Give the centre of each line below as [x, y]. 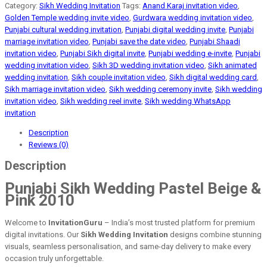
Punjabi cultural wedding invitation [63, 29]
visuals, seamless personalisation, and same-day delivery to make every [128, 246]
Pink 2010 [40, 201]
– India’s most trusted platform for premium [179, 222]
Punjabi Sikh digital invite [103, 53]
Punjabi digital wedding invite [175, 29]
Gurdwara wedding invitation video [193, 17]
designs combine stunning [215, 234]
